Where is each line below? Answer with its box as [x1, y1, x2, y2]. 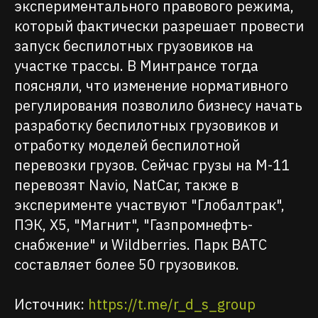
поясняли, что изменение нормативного [14, 75, 288, 95]
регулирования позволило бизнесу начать [14, 95, 302, 115]
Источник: [14, 294, 88, 314]
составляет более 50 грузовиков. [14, 254, 239, 274]
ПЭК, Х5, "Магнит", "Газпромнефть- [14, 214, 253, 234]
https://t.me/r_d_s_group [88, 294, 256, 314]
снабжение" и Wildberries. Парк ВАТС [14, 234, 267, 254]
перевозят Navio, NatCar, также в [14, 175, 238, 194]
